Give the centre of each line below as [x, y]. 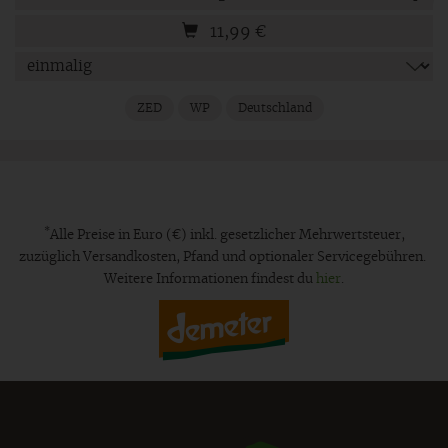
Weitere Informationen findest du [210, 279]
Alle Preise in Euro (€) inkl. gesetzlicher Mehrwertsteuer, [227, 235]
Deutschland [274, 107]
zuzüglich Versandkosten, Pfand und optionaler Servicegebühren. [224, 257]
